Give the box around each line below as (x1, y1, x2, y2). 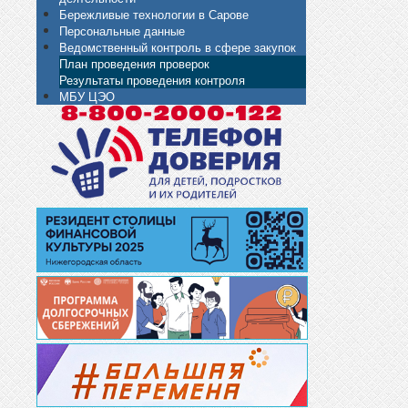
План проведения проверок (59, 54, 209, 72)
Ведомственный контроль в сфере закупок (59, 37, 296, 56)
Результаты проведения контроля (59, 70, 245, 88)
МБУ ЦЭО (59, 87, 115, 105)
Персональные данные (59, 21, 185, 39)
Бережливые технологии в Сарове (59, 5, 249, 23)
